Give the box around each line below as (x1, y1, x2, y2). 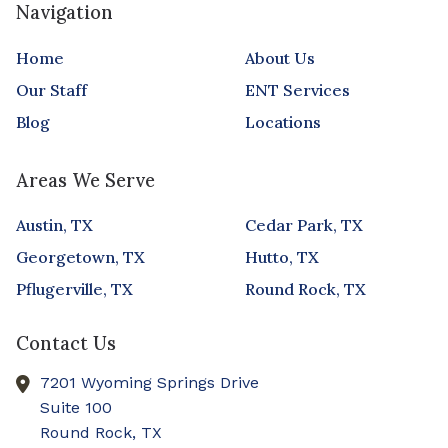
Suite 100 (40, 398, 112, 418)
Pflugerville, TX (16, 279, 133, 300)
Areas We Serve (16, 168, 155, 192)
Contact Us (16, 332, 116, 356)
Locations (244, 111, 321, 132)
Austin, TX (16, 215, 93, 236)
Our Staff (16, 79, 87, 100)
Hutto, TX (244, 247, 319, 268)
